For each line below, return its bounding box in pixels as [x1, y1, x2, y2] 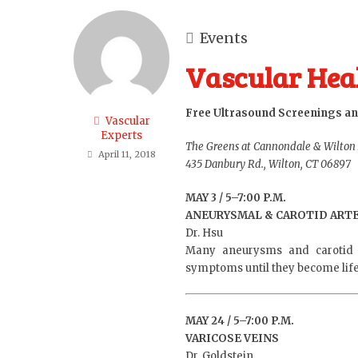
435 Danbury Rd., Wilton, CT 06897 [185, 157, 351, 171]
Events [200, 29, 248, 47]
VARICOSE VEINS [185, 332, 279, 345]
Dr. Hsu [185, 226, 223, 240]
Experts [101, 129, 142, 142]
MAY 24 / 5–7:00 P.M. [185, 314, 294, 328]
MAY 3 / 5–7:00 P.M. [185, 191, 286, 205]
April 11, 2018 [98, 149, 156, 160]
